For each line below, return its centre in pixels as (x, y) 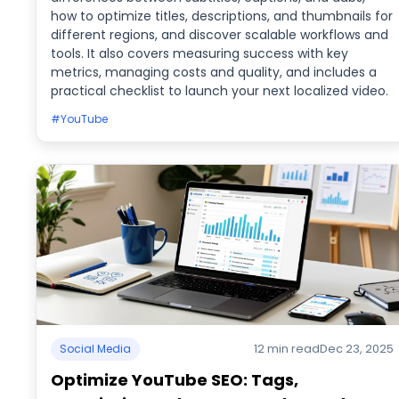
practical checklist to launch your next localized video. (220, 91)
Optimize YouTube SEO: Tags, (175, 380)
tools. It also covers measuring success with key (199, 53)
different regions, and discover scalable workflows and (220, 35)
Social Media (95, 349)
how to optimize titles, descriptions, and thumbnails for (222, 16)
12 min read (286, 349)
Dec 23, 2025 (356, 349)
